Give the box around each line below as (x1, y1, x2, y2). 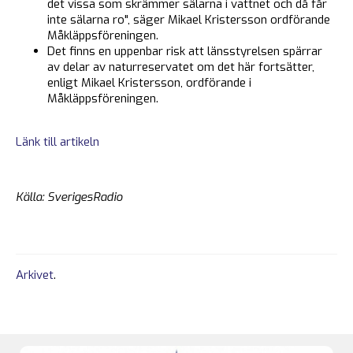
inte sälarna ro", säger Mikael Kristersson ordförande (47, 11, 330, 28)
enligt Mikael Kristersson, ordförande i (47, 74, 251, 91)
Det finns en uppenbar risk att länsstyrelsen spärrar (47, 43, 322, 59)
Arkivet (16, 267, 54, 284)
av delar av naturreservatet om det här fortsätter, (47, 58, 314, 75)
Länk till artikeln (16, 133, 99, 150)
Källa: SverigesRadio (16, 188, 122, 205)
